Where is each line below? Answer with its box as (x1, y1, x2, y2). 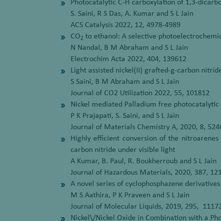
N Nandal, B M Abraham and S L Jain (71, 44, 188, 52)
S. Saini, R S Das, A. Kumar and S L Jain (71, 10, 193, 18)
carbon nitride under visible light (71, 146, 175, 154)
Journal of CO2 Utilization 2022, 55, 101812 (71, 89, 210, 97)
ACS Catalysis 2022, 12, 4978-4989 (71, 21, 181, 29)
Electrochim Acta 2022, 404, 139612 (71, 55, 186, 63)
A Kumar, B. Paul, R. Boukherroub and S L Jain (71, 157, 217, 165)
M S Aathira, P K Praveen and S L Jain (71, 191, 191, 199)
